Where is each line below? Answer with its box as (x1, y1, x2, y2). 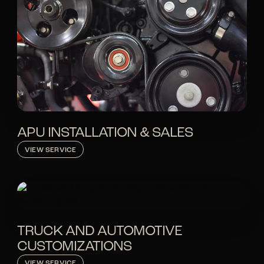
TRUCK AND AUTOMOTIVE (17, 224, 183, 239)
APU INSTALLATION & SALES (17, 126, 194, 141)
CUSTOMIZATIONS (17, 239, 133, 254)
